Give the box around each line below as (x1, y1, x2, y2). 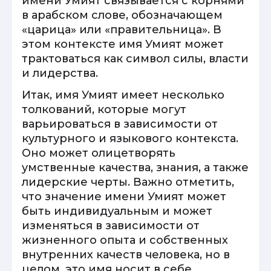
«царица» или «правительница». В (22, 23, 221, 36)
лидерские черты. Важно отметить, (22, 175, 234, 189)
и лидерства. (22, 67, 98, 80)
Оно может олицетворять (22, 146, 175, 160)
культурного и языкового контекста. (22, 132, 238, 145)
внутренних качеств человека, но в (22, 248, 230, 261)
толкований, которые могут (22, 103, 186, 116)
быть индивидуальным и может (22, 204, 212, 218)
